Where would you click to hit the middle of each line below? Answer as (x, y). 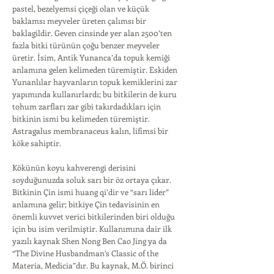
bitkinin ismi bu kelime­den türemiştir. (81, 118)
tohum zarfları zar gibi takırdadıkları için (87, 106)
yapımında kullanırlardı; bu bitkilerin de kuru (94, 94)
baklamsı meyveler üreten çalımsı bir (79, 20)
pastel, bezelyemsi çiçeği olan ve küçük (81, 8)
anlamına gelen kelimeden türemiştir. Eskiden (95, 69)
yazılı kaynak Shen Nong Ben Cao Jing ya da (90, 241)
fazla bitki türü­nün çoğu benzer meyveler (86, 45)
